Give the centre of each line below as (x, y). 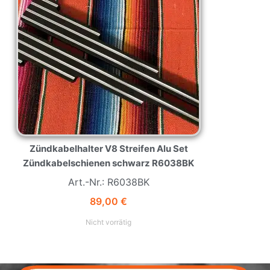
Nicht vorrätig (108, 222)
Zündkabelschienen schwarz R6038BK (108, 163)
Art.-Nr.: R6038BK (108, 182)
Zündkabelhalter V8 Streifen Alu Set (108, 149)
